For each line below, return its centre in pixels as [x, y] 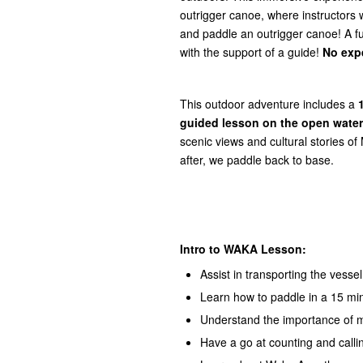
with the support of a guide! [251, 52]
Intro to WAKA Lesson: [243, 249]
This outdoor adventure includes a [269, 104]
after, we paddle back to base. [257, 160]
